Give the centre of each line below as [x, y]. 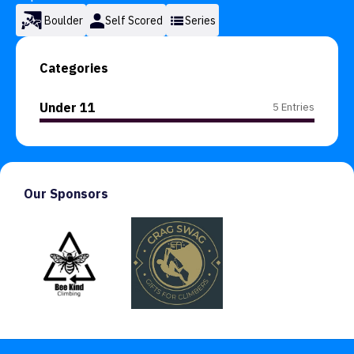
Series [200, 20]
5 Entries [294, 107]
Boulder [64, 20]
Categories [74, 68]
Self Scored [134, 20]
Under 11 [68, 107]
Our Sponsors [66, 194]
